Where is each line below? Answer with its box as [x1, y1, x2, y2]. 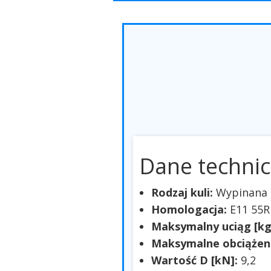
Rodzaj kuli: [151, 185, 216, 200]
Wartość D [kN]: [151, 253, 241, 268]
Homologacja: [151, 202, 230, 217]
